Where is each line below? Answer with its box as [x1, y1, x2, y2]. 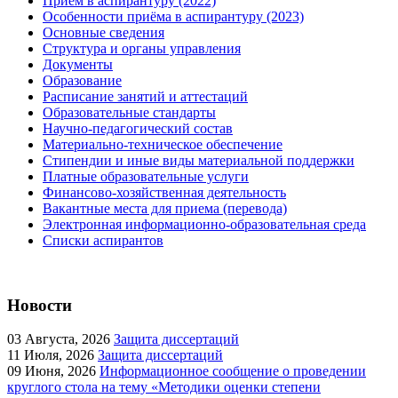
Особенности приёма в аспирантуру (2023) [43, 8, 304, 24]
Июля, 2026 [20, 347, 94, 363]
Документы [43, 56, 113, 72]
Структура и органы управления [43, 40, 241, 56]
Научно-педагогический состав [43, 120, 233, 136]
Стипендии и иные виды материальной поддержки [43, 152, 354, 168]
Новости [7, 295, 72, 314]
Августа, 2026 [21, 331, 110, 347]
